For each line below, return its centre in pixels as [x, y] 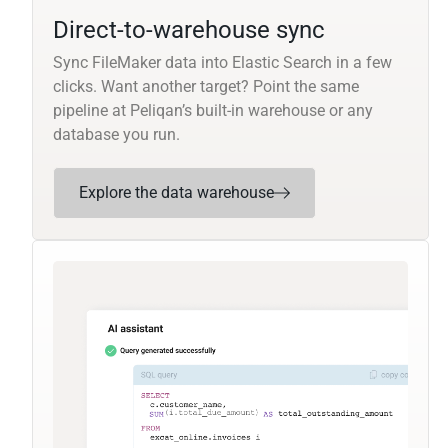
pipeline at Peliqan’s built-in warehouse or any [213, 111]
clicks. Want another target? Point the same [206, 87]
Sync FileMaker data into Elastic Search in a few [222, 63]
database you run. [116, 135]
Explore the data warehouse [176, 193]
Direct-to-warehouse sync [189, 30]
